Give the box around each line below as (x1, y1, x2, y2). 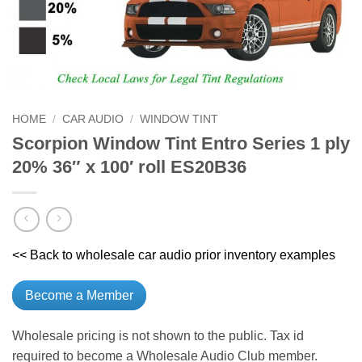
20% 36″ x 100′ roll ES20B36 (12, 156, 246, 177)
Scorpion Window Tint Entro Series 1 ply (12, 133, 350, 154)
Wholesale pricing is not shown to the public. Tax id (12, 329, 304, 343)
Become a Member (25, 288, 133, 303)
